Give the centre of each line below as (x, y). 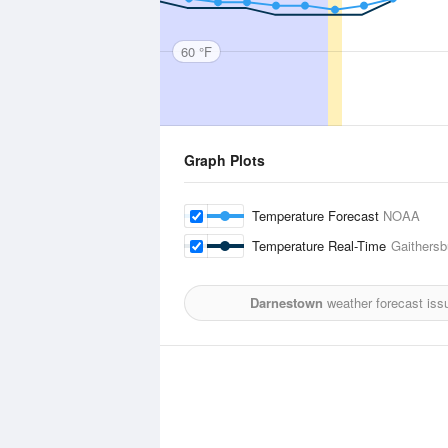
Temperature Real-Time (321, 245)
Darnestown (286, 302)
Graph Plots (224, 160)
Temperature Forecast (317, 215)
